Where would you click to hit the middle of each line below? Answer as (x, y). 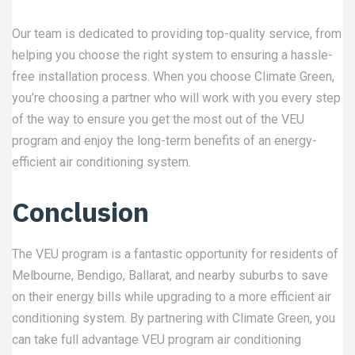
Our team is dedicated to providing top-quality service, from (177, 33)
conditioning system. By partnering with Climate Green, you (174, 318)
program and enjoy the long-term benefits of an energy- (164, 140)
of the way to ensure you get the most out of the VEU (158, 119)
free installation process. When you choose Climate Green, (173, 76)
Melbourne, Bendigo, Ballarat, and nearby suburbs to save (170, 275)
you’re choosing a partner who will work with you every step (176, 97)
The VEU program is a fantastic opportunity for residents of (175, 254)
